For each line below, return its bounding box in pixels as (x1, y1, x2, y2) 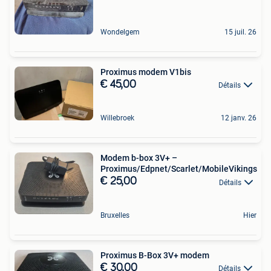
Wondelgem (100, 28, 140, 37)
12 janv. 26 (221, 114, 256, 123)
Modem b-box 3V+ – (100, 153, 177, 163)
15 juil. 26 (224, 28, 256, 37)
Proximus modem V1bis (100, 67, 191, 77)
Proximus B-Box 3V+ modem (100, 250, 209, 260)
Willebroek (100, 114, 134, 123)
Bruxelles (100, 211, 129, 220)
